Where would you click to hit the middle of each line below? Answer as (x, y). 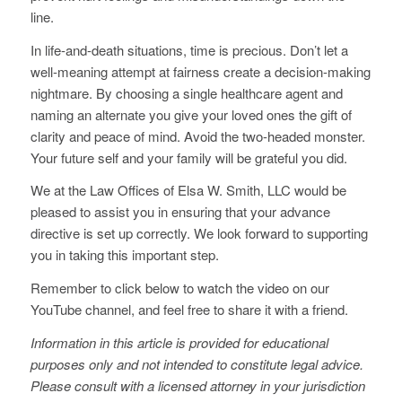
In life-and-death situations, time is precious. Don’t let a (189, 49)
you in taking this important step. (124, 255)
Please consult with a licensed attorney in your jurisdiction (197, 385)
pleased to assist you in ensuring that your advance (180, 212)
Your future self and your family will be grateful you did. (188, 157)
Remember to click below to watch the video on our (179, 288)
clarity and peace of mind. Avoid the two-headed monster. (197, 135)
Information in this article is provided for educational (179, 342)
